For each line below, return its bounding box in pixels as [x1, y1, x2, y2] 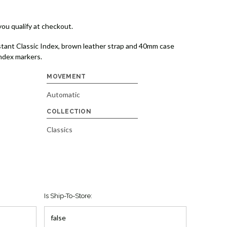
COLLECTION [47, 108, 91, 116]
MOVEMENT [47, 73, 86, 81]
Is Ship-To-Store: [44, 192, 92, 200]
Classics [47, 125, 73, 134]
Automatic [47, 90, 81, 99]
